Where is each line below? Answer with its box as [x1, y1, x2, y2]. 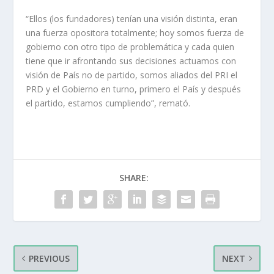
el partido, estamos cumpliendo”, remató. [26, 97, 191, 109]
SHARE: [119, 171, 149, 183]
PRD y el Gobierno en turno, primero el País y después [26, 83, 242, 95]
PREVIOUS [29, 252, 70, 264]
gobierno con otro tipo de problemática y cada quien [26, 40, 235, 53]
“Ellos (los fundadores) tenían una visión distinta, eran [26, 12, 238, 24]
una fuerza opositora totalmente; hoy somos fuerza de [26, 26, 245, 39]
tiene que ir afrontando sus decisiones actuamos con [26, 54, 237, 67]
